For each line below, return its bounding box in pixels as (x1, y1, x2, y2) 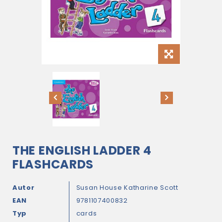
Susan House (76, 183, 124, 192)
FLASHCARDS (12, 156, 94, 172)
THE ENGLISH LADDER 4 (12, 142, 152, 159)
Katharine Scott (124, 183, 178, 192)
